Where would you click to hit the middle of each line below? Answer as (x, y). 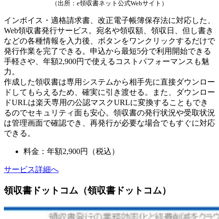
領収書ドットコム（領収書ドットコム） (88, 190)
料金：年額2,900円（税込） (71, 152)
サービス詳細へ (31, 170)
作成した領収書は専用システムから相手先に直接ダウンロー (109, 82)
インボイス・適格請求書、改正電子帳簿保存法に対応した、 (109, 21)
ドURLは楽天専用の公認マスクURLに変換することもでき (106, 103)
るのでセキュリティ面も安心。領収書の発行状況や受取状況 (109, 113)
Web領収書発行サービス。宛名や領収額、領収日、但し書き (109, 31)
